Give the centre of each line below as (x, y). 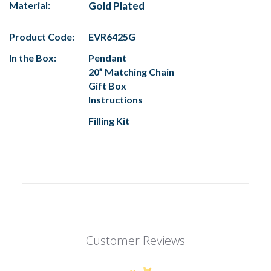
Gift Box (107, 86)
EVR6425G (112, 37)
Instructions (116, 100)
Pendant (107, 58)
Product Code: (42, 37)
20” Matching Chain (131, 72)
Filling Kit (109, 121)
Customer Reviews (135, 241)
